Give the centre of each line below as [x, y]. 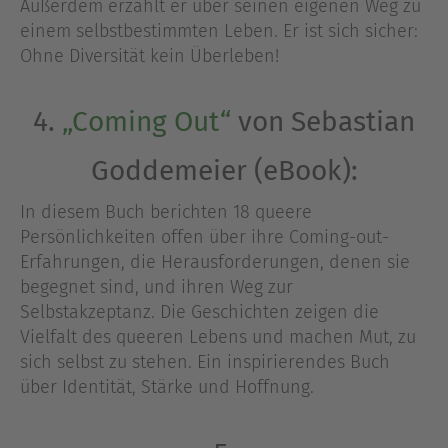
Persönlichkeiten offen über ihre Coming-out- [204, 237]
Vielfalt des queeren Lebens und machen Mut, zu [218, 337]
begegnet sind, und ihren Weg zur [156, 287]
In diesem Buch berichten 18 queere [166, 212]
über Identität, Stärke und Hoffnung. [167, 387]
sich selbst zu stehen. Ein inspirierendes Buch [205, 362]
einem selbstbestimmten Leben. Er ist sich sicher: [219, 30]
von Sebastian [323, 122]
